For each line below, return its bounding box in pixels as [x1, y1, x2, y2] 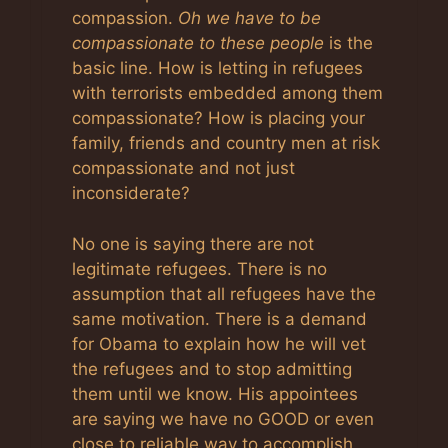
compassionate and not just [72, 158, 295, 178]
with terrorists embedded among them [72, 83, 383, 103]
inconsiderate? [72, 183, 190, 203]
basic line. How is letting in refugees [72, 58, 363, 78]
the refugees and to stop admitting [72, 358, 352, 379]
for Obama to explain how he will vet [72, 333, 366, 354]
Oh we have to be [178, 8, 321, 28]
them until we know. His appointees [72, 383, 358, 404]
